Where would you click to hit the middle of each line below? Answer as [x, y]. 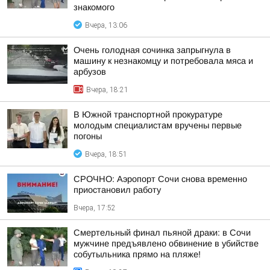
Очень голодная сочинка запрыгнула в [152, 50]
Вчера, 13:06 [106, 25]
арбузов [90, 72]
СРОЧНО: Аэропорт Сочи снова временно [160, 179]
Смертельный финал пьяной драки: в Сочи [162, 233]
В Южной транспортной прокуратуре [148, 115]
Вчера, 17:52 [95, 208]
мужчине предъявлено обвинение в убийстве [166, 243]
